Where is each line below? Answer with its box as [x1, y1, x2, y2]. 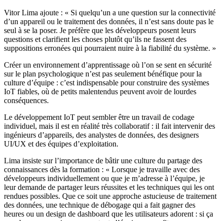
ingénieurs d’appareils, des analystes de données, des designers [4, 131, 199, 140]
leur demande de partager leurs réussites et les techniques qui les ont [4, 183, 214, 192]
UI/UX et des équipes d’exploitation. [4, 140, 118, 148]
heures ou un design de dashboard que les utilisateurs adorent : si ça [4, 210, 213, 219]
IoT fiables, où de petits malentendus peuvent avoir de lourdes [4, 87, 196, 96]
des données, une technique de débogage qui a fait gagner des [4, 201, 195, 210]
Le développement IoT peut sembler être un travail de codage [4, 113, 194, 122]
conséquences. [4, 96, 49, 105]
